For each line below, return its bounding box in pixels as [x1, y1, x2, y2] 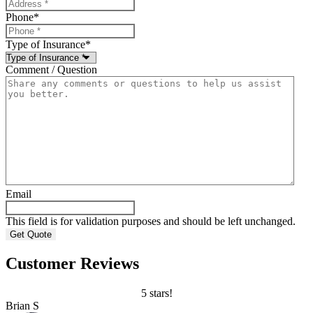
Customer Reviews [6, 254, 139, 273]
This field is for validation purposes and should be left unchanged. [6, 215, 296, 228]
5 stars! [140, 287, 173, 300]
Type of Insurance [6, 38, 85, 51]
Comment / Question [6, 64, 97, 76]
